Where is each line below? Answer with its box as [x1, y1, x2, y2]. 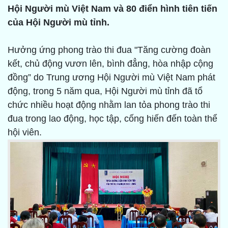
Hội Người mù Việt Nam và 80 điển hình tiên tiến [8, 4, 217, 14]
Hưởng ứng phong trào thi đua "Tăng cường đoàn [8, 45, 211, 55]
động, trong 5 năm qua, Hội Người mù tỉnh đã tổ [8, 86, 203, 97]
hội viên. [8, 127, 42, 138]
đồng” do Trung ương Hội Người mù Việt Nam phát [8, 72, 215, 83]
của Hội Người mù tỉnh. [8, 17, 109, 28]
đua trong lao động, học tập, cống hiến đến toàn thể [8, 113, 217, 124]
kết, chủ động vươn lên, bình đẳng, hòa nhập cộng [8, 59, 213, 69]
